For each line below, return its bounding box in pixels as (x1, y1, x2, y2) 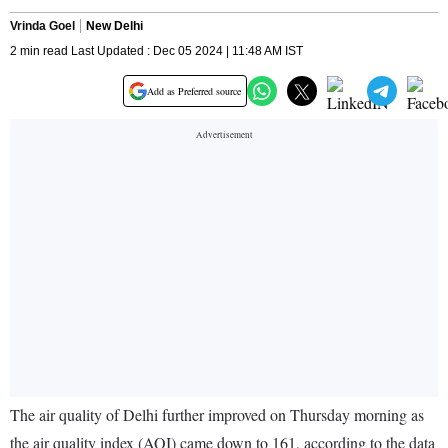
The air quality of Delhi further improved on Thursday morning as (10, 404, 424, 426)
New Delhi (86, 19, 143, 34)
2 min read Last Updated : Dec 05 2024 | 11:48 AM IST (10, 44, 303, 59)
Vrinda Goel (10, 19, 75, 34)
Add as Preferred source (147, 84, 241, 99)
